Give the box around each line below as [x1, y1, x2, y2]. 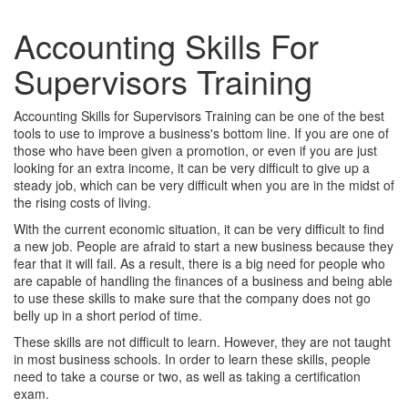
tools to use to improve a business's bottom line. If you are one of [14, 124, 389, 142]
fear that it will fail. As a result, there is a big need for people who [14, 254, 385, 272]
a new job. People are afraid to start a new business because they [14, 237, 393, 255]
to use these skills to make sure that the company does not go [14, 289, 371, 307]
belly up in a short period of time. [14, 306, 202, 324]
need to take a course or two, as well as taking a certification [14, 367, 361, 385]
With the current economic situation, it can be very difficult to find [14, 219, 384, 238]
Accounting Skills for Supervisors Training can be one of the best [14, 107, 384, 125]
